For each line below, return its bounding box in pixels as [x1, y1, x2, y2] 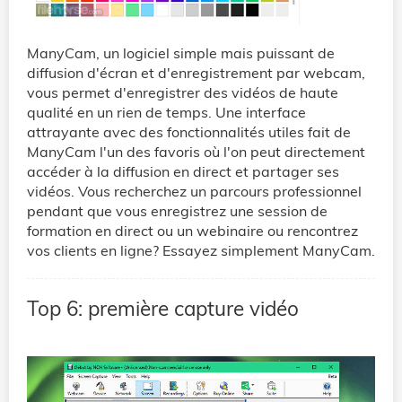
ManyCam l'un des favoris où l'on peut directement [27, 142, 365, 161]
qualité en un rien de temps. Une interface [27, 102, 306, 121]
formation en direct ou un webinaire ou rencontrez [27, 221, 358, 240]
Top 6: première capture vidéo [27, 294, 299, 321]
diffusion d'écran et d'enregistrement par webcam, [27, 63, 365, 82]
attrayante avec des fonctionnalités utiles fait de [27, 122, 351, 141]
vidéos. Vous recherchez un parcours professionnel [27, 181, 362, 200]
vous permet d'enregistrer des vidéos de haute [27, 83, 338, 101]
